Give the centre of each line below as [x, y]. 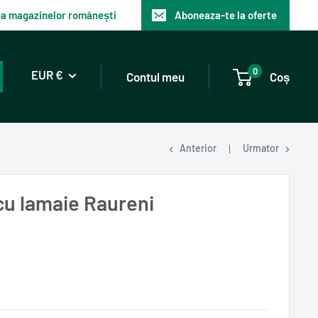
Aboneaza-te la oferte [226, 15]
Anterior [198, 148]
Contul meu [155, 76]
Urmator [261, 148]
